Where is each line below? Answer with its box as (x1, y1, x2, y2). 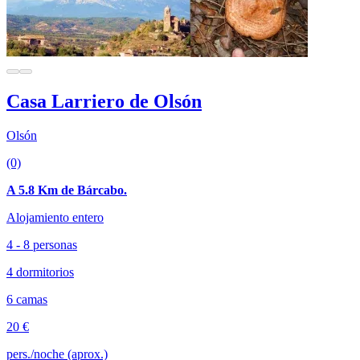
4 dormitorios (6, 264, 74, 279)
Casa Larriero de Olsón (6, 90, 202, 112)
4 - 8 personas (6, 237, 77, 252)
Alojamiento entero (6, 210, 104, 224)
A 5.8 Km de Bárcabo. (6, 182, 127, 197)
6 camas (6, 292, 47, 306)
